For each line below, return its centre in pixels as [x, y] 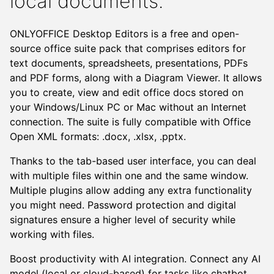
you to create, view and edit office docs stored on [127, 93]
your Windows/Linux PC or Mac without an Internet [128, 107]
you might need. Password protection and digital [123, 205]
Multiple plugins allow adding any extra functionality [131, 191]
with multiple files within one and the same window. [129, 176]
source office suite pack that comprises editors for [128, 49]
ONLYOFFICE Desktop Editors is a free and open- [124, 34]
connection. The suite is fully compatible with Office [130, 122]
